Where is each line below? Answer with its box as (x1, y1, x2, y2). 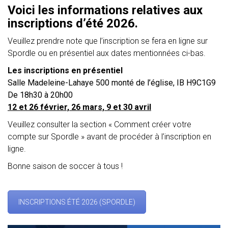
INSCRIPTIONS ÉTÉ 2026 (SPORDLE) (18, 198, 135, 206)
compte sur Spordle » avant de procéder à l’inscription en (8, 132, 211, 141)
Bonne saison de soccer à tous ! (8, 161, 123, 171)
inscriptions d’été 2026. (8, 16, 138, 31)
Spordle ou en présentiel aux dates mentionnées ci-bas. (8, 48, 206, 58)
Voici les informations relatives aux (8, 3, 203, 17)
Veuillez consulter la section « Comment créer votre (8, 120, 191, 129)
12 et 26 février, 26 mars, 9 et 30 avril (8, 102, 151, 112)
